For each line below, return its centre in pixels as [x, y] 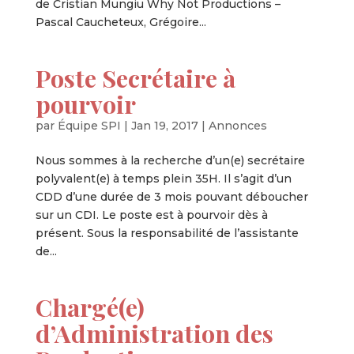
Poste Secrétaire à [135, 78]
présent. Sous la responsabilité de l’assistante [167, 233]
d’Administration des [154, 333]
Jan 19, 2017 [164, 126]
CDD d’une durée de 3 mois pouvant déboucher [171, 197]
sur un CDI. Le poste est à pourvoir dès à [151, 215]
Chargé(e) [90, 307]
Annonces [237, 126]
